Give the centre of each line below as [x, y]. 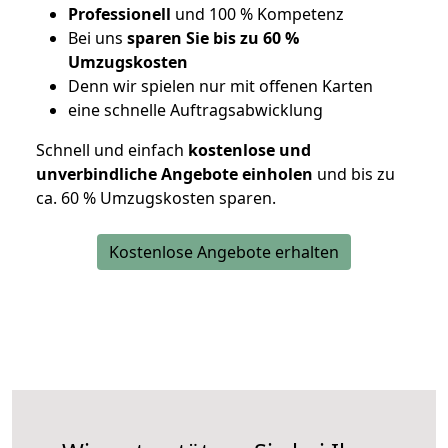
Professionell [119, 14]
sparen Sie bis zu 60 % [213, 38]
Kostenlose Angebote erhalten [224, 252]
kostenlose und [247, 150]
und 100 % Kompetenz [257, 14]
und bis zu [354, 174]
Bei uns [97, 38]
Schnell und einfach [110, 150]
